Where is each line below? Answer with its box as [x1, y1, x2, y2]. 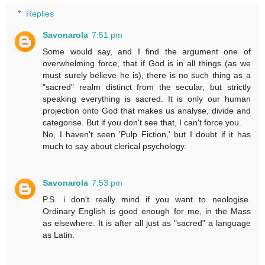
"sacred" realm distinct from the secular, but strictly [43, 82, 251, 92]
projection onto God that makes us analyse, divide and [43, 105, 251, 115]
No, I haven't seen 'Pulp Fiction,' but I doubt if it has [43, 129, 251, 139]
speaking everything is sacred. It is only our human [43, 93, 251, 104]
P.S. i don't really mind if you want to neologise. [43, 194, 251, 204]
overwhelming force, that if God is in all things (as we [43, 58, 251, 68]
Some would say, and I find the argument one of [43, 46, 251, 56]
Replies [26, 8, 54, 18]
